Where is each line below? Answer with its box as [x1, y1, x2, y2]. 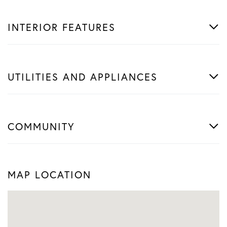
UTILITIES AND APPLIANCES [8, 69, 158, 84]
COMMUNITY [8, 119, 75, 133]
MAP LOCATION [8, 167, 91, 181]
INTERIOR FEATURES [8, 20, 116, 34]
